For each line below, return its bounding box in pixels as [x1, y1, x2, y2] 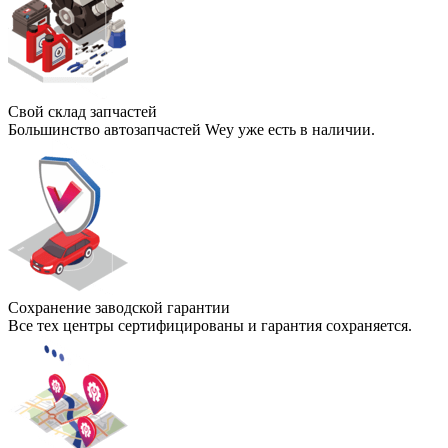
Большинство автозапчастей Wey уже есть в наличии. [8, 120, 375, 138]
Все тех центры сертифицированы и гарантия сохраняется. [8, 316, 412, 334]
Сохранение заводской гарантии [8, 298, 230, 316]
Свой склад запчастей [8, 102, 157, 120]
